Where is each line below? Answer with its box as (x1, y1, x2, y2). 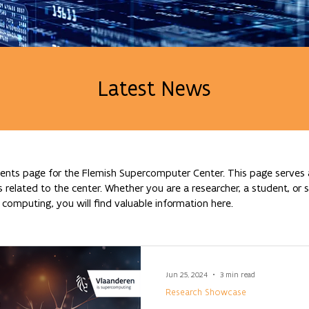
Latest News (98, 75, 211, 101)
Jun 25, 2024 (166, 270, 208, 279)
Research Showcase (166, 286, 246, 298)
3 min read (220, 270, 255, 279)
